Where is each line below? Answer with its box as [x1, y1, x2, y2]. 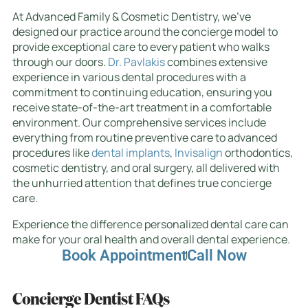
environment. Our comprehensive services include [12, 114, 266, 130]
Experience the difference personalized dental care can [12, 216, 289, 232]
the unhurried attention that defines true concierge [12, 175, 272, 190]
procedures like [12, 144, 91, 160]
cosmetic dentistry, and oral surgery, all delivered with [12, 159, 280, 175]
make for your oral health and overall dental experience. [12, 231, 290, 247]
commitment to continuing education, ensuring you [12, 84, 272, 100]
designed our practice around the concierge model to [12, 23, 278, 39]
